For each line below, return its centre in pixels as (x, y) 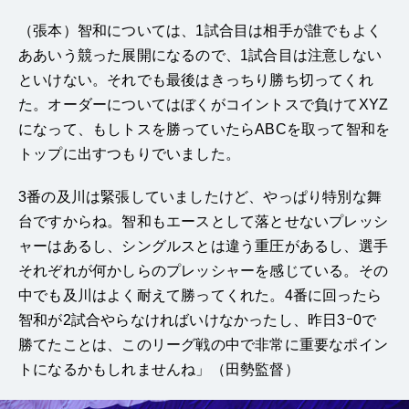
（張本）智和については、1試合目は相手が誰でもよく (200, 30)
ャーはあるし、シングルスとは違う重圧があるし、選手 (203, 246)
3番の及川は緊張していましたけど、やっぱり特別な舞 (200, 196)
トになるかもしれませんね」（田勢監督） (159, 369)
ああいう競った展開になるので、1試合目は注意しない (200, 55)
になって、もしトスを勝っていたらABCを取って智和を (204, 129)
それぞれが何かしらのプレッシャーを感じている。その (203, 270)
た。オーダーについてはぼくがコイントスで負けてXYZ (204, 104)
